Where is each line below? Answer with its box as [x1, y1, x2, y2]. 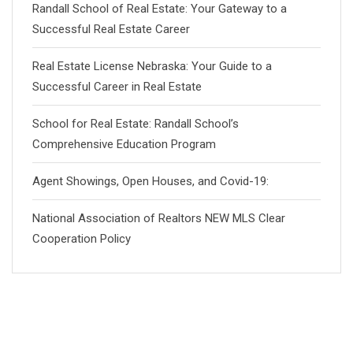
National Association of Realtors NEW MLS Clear [32, 211, 285, 225]
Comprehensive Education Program [32, 137, 216, 151]
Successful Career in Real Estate [32, 80, 202, 94]
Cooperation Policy [32, 232, 131, 246]
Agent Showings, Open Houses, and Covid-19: [32, 174, 269, 188]
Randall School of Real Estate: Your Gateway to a [32, 2, 287, 16]
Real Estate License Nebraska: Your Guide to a [32, 59, 272, 73]
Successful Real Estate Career [32, 22, 193, 36]
